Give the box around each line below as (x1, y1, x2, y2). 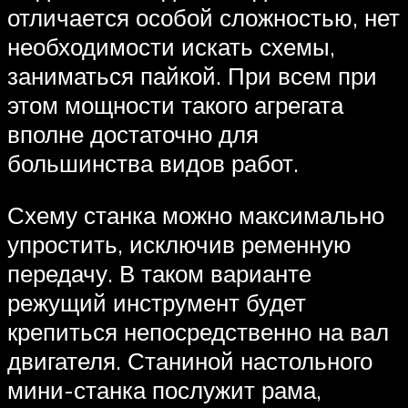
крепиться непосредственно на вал (7, 317, 389, 347)
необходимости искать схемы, (7, 31, 335, 61)
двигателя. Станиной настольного (7, 346, 372, 376)
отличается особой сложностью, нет (7, 2, 400, 32)
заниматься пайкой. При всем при (7, 60, 377, 90)
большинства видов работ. (7, 148, 299, 178)
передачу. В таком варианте (7, 259, 311, 289)
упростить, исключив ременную (7, 229, 352, 260)
